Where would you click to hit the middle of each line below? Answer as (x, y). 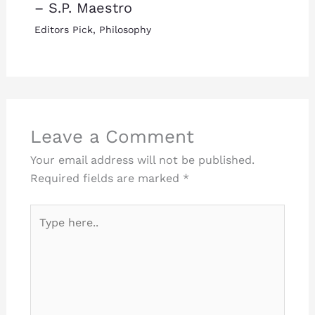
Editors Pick (63, 29)
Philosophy (125, 29)
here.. (44, 231)
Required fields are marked (106, 178)
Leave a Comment (112, 136)
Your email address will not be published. (142, 160)
